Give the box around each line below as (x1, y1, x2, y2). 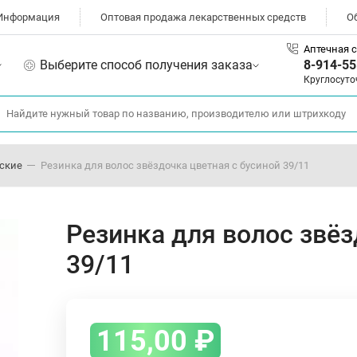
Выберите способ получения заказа (40, 57, 253, 73)
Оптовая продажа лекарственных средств (100, 11, 306, 23)
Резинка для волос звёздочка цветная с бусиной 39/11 (41, 159, 309, 171)
